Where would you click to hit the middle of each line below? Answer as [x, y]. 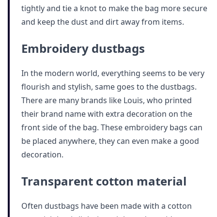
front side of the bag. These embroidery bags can [112, 127]
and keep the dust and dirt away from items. [103, 22]
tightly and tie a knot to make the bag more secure [114, 8]
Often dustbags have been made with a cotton [107, 206]
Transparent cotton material [104, 181]
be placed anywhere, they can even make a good [110, 141]
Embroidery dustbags [83, 48]
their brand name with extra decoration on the [107, 114]
